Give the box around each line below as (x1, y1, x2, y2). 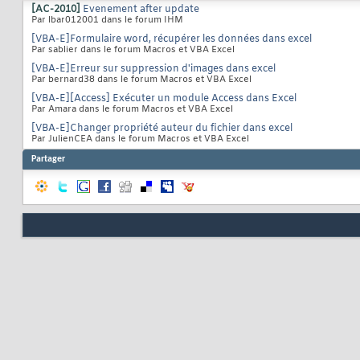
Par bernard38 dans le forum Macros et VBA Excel (31, 74, 252, 86)
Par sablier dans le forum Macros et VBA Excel (31, 44, 235, 56)
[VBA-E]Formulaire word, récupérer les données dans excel (31, 33, 312, 47)
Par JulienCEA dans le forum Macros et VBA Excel (31, 133, 249, 145)
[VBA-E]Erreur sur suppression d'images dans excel (31, 63, 276, 76)
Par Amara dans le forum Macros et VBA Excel (31, 104, 233, 116)
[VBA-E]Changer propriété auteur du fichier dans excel (31, 122, 292, 136)
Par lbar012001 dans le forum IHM (31, 14, 183, 27)
